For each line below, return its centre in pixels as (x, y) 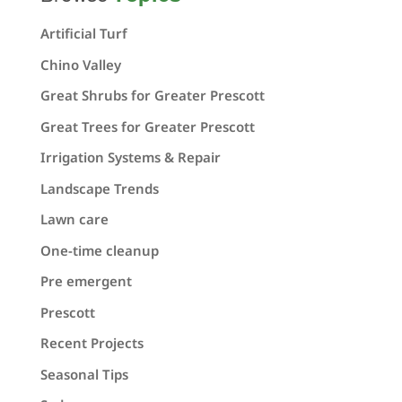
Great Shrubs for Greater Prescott (152, 96)
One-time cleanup (99, 250)
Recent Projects (92, 343)
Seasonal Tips (84, 374)
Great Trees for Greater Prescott (147, 126)
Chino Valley (80, 64)
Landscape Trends (99, 188)
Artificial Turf (83, 34)
